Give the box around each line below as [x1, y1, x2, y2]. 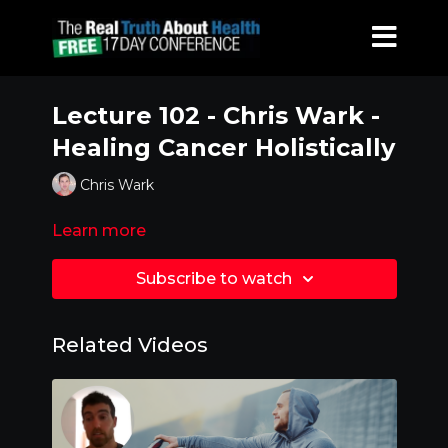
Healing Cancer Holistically [51, 133, 395, 162]
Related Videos [51, 333, 208, 357]
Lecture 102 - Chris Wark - [51, 101, 380, 130]
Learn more [51, 221, 146, 240]
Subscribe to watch [136, 269, 292, 288]
